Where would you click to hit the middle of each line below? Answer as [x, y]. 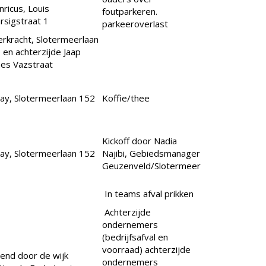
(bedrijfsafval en [135, 237]
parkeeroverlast [135, 24]
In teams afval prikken [150, 194]
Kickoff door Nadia [140, 141]
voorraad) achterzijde [146, 250]
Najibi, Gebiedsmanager [151, 153]
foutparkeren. [130, 12]
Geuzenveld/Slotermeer [151, 166]
